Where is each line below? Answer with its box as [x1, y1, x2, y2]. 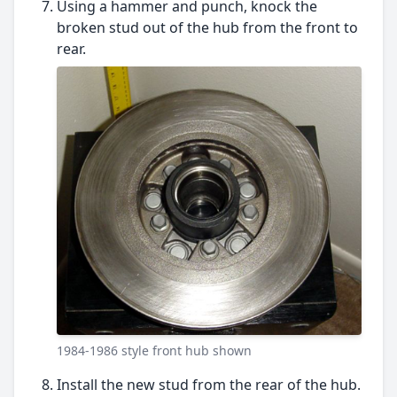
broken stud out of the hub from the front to [57, 18, 358, 38]
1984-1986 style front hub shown [57, 341, 252, 359]
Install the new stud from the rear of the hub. [57, 374, 361, 394]
